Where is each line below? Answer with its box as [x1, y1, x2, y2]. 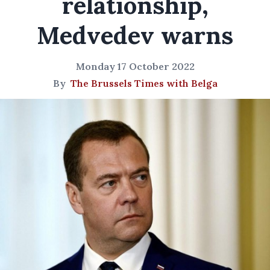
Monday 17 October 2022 [75, 60, 195, 72]
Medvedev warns [37, 20, 233, 51]
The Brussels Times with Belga [70, 77, 218, 89]
